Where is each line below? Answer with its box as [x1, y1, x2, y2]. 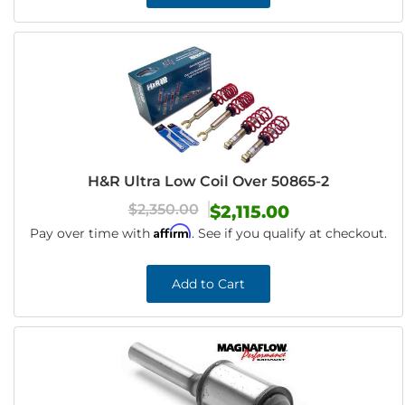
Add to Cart [172, 276, 246, 292]
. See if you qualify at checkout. [192, 225, 388, 241]
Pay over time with [30, 225, 155, 241]
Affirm [154, 223, 193, 239]
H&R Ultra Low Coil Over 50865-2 [88, 173, 330, 190]
